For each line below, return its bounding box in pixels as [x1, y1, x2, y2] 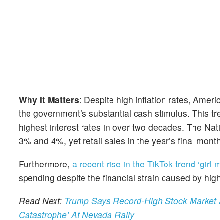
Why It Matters [19, 93, 79, 106]
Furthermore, [19, 158, 72, 170]
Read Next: [19, 194, 64, 207]
